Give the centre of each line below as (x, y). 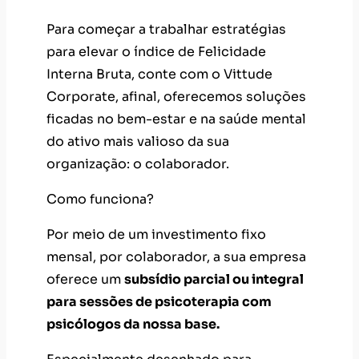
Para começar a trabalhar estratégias (166, 29)
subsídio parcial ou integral (214, 279)
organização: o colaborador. (138, 163)
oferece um (85, 279)
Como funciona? (100, 199)
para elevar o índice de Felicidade (156, 51)
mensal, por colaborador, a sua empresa (176, 256)
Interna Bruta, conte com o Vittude (159, 74)
